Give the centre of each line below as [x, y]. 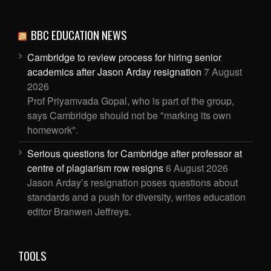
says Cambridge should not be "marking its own [129, 116]
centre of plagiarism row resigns [95, 168]
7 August [223, 72]
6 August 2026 [197, 168]
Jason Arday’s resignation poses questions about [132, 183]
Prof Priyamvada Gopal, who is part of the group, [131, 101]
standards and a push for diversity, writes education [136, 197]
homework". [53, 130]
